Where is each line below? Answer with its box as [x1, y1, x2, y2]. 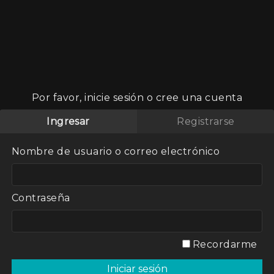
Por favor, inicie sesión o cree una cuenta [31, 92, 243, 103]
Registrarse [177, 116, 235, 127]
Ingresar [46, 116, 90, 127]
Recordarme [190, 239, 257, 250]
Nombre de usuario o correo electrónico [12, 146, 220, 157]
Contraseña [12, 192, 70, 204]
